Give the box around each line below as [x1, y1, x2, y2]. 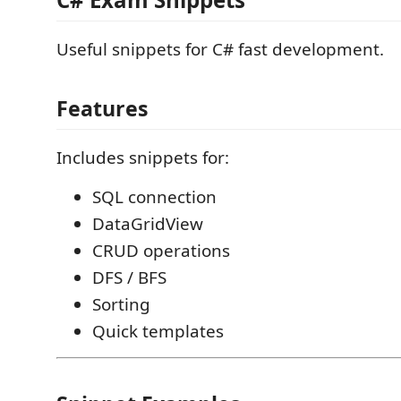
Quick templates [92, 319, 224, 343]
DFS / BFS [92, 265, 166, 289]
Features [56, 93, 149, 123]
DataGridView [92, 211, 203, 235]
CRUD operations [92, 238, 230, 262]
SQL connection [92, 184, 217, 209]
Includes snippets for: [56, 145, 229, 169]
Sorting [92, 292, 150, 316]
